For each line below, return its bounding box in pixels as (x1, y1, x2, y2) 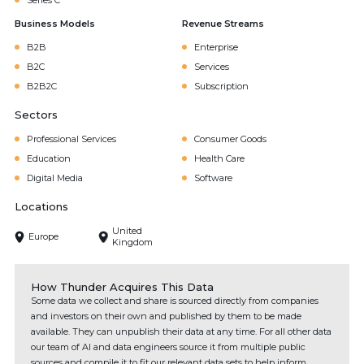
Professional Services (27, 133, 116, 145)
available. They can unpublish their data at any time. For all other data (31, 326, 331, 337)
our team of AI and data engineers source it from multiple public (31, 341, 305, 353)
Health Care (194, 153, 245, 164)
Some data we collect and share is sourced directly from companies (31, 295, 318, 306)
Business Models (15, 18, 95, 29)
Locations (15, 200, 68, 213)
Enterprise (194, 41, 238, 53)
